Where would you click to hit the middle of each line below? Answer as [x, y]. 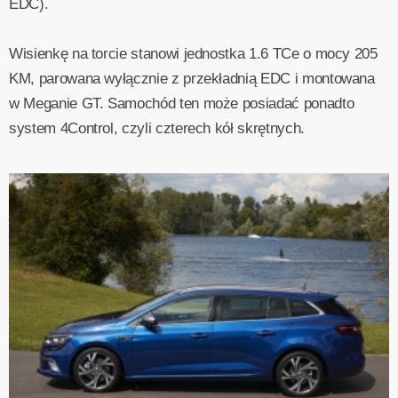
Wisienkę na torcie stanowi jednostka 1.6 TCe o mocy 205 [193, 54]
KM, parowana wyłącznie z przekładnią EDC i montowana [192, 79]
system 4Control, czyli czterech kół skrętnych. [157, 129]
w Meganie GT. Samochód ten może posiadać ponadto [182, 104]
